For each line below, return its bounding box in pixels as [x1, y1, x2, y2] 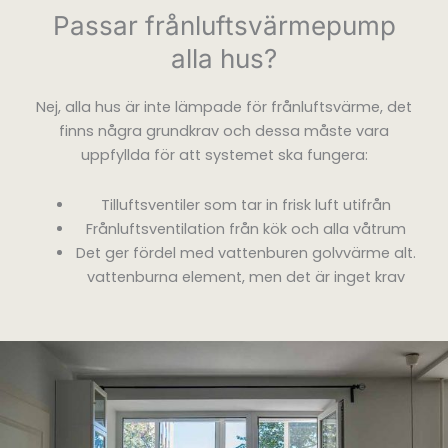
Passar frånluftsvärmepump [52, 10, 396, 42]
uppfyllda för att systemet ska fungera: [80, 145, 368, 166]
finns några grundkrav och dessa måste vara [59, 121, 389, 142]
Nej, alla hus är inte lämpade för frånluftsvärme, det [36, 97, 412, 118]
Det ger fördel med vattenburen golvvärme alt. [75, 242, 416, 263]
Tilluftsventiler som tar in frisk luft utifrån [100, 194, 391, 215]
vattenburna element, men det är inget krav [86, 266, 405, 287]
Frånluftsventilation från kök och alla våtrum [85, 218, 406, 239]
